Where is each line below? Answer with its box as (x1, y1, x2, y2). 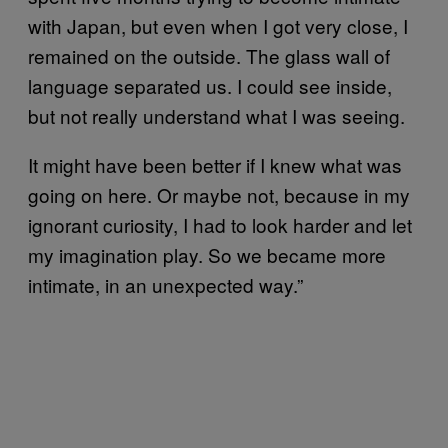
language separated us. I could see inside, (28, 71, 392, 99)
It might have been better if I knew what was (28, 150, 402, 178)
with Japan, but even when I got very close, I (28, 11, 408, 39)
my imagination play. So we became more (28, 240, 386, 268)
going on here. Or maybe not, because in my (28, 180, 410, 208)
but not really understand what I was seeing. (28, 101, 405, 129)
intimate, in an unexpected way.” (28, 270, 303, 298)
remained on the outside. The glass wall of (28, 41, 390, 69)
